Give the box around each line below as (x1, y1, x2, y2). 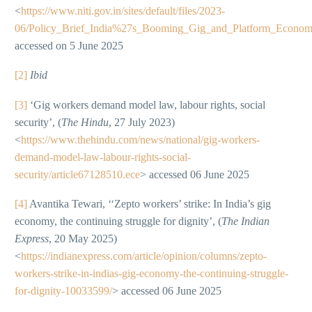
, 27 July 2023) (109, 116, 175, 128)
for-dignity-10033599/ (15, 285, 112, 297)
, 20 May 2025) (49, 233, 117, 245)
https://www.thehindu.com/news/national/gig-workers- (21, 133, 260, 146)
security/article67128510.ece (15, 168, 140, 180)
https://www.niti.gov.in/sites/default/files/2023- (21, 4, 225, 17)
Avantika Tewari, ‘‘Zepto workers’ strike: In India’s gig (27, 198, 271, 210)
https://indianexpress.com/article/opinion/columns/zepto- (21, 250, 267, 263)
